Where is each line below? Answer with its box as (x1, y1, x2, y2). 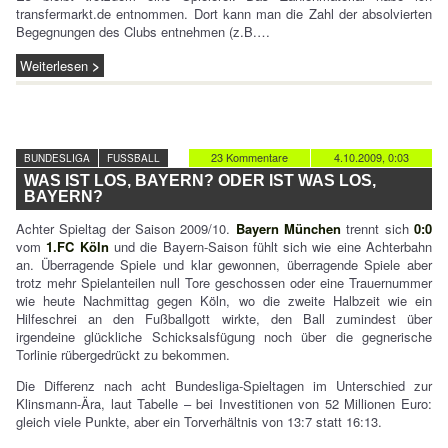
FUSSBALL (107, 151, 160, 165)
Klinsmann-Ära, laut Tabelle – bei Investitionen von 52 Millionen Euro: (16, 394, 432, 413)
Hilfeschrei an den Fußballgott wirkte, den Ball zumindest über (16, 309, 432, 328)
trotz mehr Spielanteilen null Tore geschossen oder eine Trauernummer (16, 273, 432, 292)
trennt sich (341, 219, 415, 238)
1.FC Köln (46, 237, 109, 256)
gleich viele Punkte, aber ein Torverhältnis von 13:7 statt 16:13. (16, 412, 382, 431)
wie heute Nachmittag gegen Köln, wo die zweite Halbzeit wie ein (16, 291, 432, 310)
